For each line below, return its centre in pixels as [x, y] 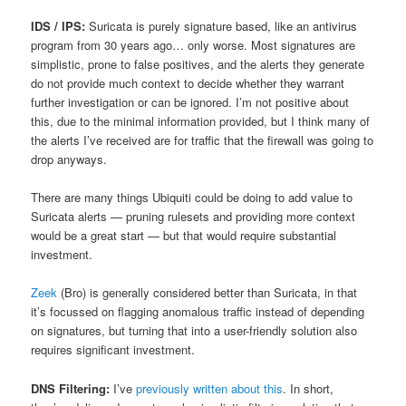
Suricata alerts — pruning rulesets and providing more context [193, 217]
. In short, [309, 388]
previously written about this [210, 388]
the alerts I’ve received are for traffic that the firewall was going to [203, 140]
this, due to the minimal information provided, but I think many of [201, 121]
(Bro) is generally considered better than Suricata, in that [208, 293]
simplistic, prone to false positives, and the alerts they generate [198, 64]
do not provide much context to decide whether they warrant [188, 83]
